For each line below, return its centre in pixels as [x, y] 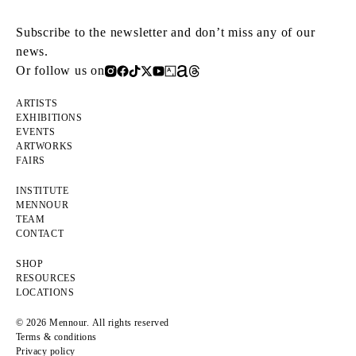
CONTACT [40, 234]
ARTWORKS [44, 147]
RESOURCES [46, 279]
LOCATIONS [45, 293]
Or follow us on [60, 71]
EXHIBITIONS [49, 118]
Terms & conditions [56, 337]
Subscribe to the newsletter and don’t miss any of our [166, 33]
